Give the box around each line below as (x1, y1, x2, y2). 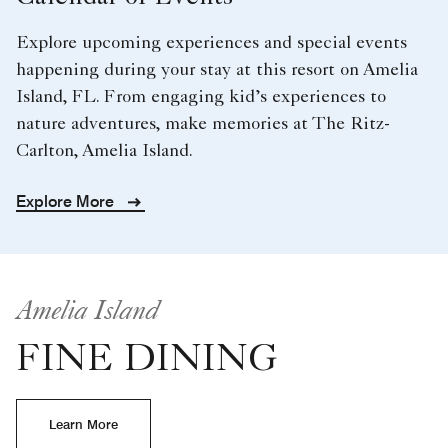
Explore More (16, 191, 118, 211)
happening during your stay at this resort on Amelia (16, 61, 418, 80)
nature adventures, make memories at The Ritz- (16, 115, 390, 134)
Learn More (49, 415, 118, 432)
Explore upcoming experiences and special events (16, 34, 407, 53)
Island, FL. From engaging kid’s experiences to (16, 88, 386, 107)
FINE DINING (16, 342, 278, 381)
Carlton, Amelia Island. (16, 142, 193, 161)
